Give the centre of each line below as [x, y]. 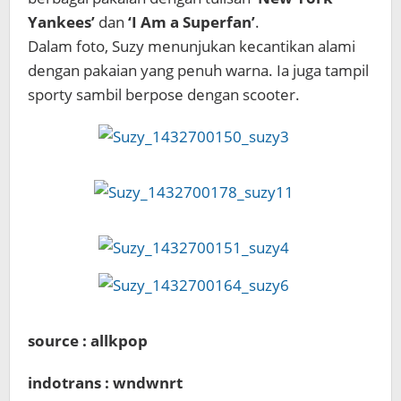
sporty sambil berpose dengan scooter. [164, 94]
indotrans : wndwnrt [105, 383]
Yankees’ [61, 22]
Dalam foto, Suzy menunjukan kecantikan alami [192, 46]
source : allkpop [88, 341]
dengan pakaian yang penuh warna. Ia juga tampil [198, 70]
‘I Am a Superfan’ [192, 22]
